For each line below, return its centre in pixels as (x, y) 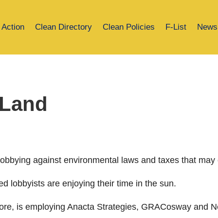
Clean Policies (129, 27)
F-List (176, 27)
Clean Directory (64, 27)
